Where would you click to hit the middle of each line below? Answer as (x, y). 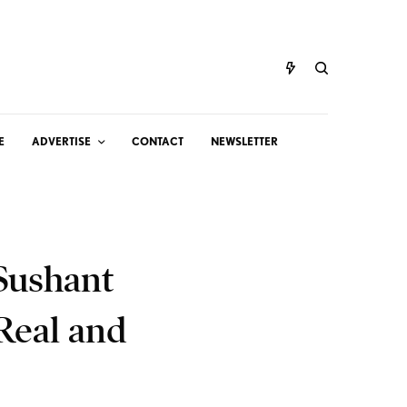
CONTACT (158, 141)
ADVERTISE (61, 141)
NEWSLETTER (244, 141)
